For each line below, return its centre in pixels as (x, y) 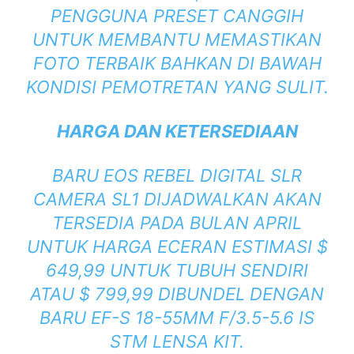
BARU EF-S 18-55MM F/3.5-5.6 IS (177, 318)
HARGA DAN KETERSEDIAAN (177, 132)
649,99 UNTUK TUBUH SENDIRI (177, 271)
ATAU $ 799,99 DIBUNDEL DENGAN (177, 294)
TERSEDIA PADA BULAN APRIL (177, 223)
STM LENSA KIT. (177, 342)
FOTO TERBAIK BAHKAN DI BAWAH (177, 64)
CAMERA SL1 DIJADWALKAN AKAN (177, 200)
